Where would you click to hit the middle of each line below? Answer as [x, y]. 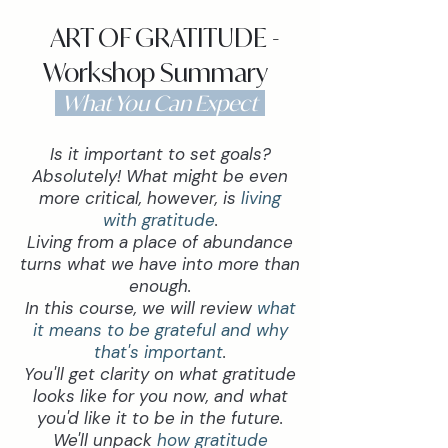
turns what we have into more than [160, 264]
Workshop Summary [160, 72]
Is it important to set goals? [160, 154]
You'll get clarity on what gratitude [160, 374]
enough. [160, 286]
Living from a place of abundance [160, 242]
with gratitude [158, 220]
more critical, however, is [140, 198]
